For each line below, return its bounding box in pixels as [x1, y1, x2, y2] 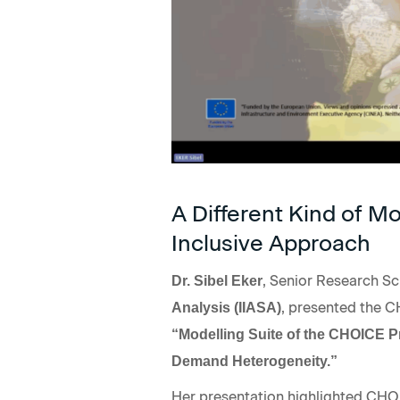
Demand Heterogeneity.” [171, 354, 337, 370]
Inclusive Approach [171, 229, 371, 257]
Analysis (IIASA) [171, 300, 281, 316]
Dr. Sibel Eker [171, 273, 262, 289]
